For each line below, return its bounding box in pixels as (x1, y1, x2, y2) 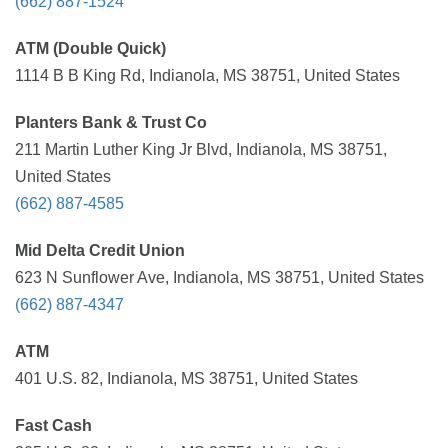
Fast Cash (15, 417, 92, 434)
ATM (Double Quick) (15, 40, 166, 57)
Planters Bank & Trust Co (15, 114, 207, 131)
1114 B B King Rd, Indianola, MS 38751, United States (15, 67, 400, 84)
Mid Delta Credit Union (15, 242, 185, 259)
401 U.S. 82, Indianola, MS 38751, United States (15, 370, 358, 387)
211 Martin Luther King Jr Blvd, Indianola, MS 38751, (15, 141, 387, 158)
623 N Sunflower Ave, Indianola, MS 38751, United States (15, 269, 424, 286)
